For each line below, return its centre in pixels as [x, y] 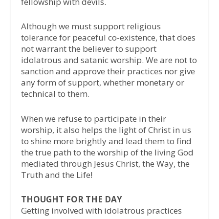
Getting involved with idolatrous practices [101, 210]
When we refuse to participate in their [93, 118]
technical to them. [55, 94]
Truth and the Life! [56, 175]
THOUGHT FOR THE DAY [71, 199]
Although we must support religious [91, 26]
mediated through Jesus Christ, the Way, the [105, 163]
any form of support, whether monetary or [102, 83]
